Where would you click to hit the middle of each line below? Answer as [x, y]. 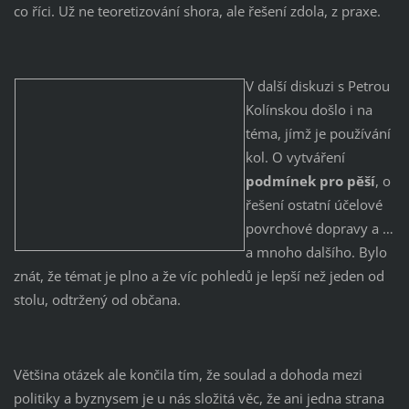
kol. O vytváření [295, 157]
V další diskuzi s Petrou [317, 86]
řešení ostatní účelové [314, 205]
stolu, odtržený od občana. [97, 300]
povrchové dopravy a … [319, 229]
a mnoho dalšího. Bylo [316, 252]
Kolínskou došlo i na [309, 110]
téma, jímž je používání [318, 134]
